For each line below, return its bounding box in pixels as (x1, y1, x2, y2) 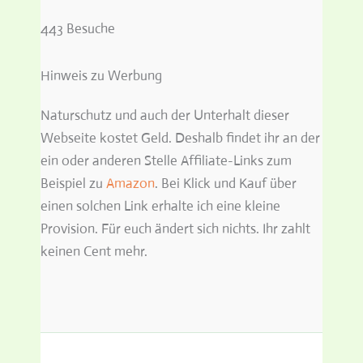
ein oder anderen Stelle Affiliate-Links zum (41, 152, 292, 170)
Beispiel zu (41, 175, 106, 193)
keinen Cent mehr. (41, 243, 147, 261)
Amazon (106, 175, 155, 193)
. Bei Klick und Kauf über (155, 175, 297, 193)
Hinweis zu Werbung (41, 67, 162, 84)
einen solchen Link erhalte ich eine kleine (41, 198, 280, 216)
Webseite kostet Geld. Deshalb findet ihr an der (41, 130, 320, 147)
